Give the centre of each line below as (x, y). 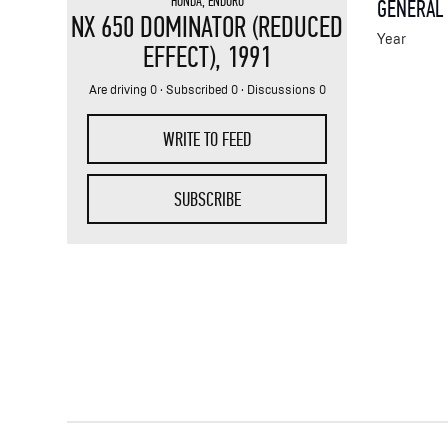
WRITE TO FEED (207, 139)
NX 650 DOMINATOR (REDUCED (207, 27)
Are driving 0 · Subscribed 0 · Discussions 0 (207, 89)
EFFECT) (179, 57)
